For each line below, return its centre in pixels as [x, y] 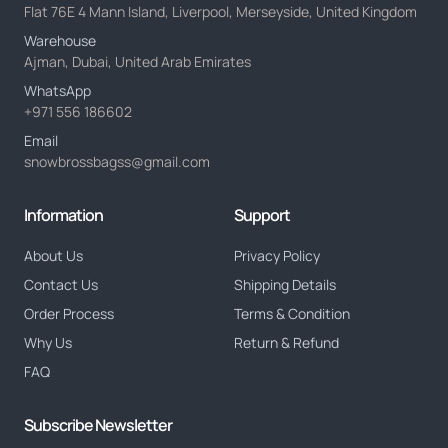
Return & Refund [286, 343]
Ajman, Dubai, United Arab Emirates [137, 62]
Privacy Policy [277, 256]
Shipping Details [285, 285]
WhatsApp [57, 91]
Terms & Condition [292, 314]
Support [262, 215]
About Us [53, 256]
